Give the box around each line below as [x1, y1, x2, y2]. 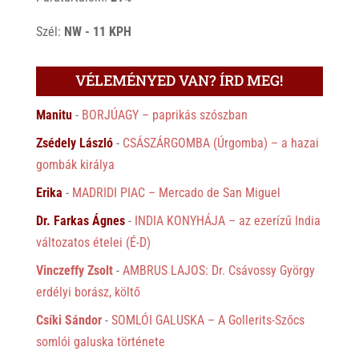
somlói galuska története [35, 333, 165, 349]
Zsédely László [35, 135, 113, 151]
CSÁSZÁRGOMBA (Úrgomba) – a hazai [122, 135, 319, 151]
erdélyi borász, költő [35, 284, 140, 300]
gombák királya [35, 156, 115, 172]
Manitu [35, 107, 72, 123]
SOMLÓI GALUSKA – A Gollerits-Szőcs [111, 312, 305, 328]
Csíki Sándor [35, 312, 102, 328]
